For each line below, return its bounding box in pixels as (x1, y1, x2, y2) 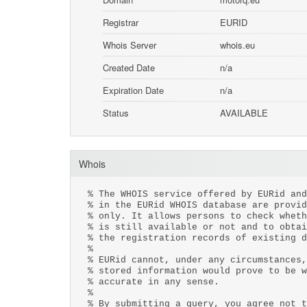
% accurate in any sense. (88, 277, 219, 287)
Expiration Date (103, 84, 164, 97)
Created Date (103, 61, 156, 74)
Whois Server (103, 38, 157, 51)
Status (103, 106, 130, 119)
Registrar (103, 16, 139, 29)
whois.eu (220, 38, 256, 51)
